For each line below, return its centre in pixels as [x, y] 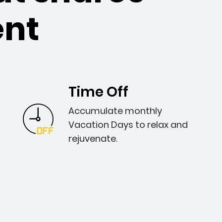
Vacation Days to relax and [128, 125]
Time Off [98, 92]
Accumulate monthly [115, 111]
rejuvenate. [93, 139]
